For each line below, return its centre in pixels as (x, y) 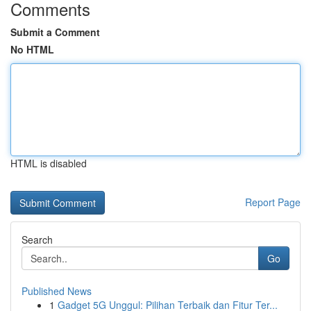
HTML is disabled (49, 163)
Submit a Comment (55, 32)
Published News (57, 291)
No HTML (32, 49)
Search (37, 239)
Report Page (273, 202)
